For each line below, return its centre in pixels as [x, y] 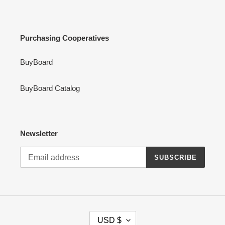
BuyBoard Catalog [50, 88]
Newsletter [39, 133]
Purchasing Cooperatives [65, 38]
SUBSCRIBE [175, 157]
